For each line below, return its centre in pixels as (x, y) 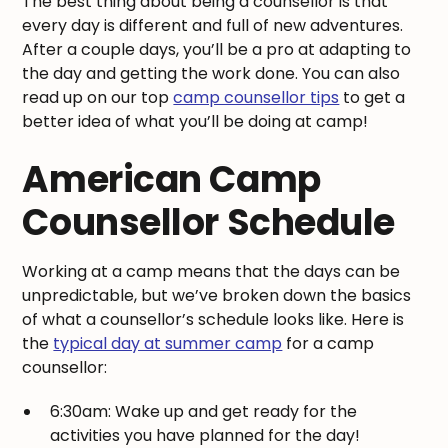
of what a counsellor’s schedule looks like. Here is (213, 320)
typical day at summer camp (168, 344)
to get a (372, 98)
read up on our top (98, 98)
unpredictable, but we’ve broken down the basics (217, 296)
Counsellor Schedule (209, 223)
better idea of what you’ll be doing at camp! (195, 122)
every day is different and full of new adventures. (213, 26)
